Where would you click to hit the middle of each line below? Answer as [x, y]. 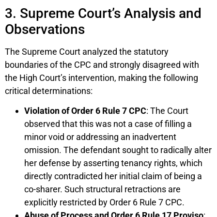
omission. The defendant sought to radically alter [118, 150]
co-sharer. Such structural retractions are [102, 189]
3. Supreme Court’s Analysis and [103, 13]
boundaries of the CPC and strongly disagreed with [102, 64]
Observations [45, 29]
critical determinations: [49, 91]
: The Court [167, 111]
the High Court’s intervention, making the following [101, 77]
